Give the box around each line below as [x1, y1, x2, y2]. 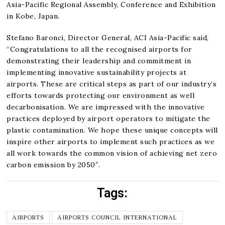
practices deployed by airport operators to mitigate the [7, 114, 210, 123]
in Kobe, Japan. [7, 11, 60, 21]
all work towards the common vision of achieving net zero [7, 148, 217, 158]
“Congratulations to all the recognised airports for [7, 44, 192, 54]
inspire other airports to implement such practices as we [7, 137, 215, 146]
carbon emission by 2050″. [7, 160, 100, 169]
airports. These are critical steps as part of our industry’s [7, 79, 217, 88]
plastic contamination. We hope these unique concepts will [7, 125, 218, 135]
